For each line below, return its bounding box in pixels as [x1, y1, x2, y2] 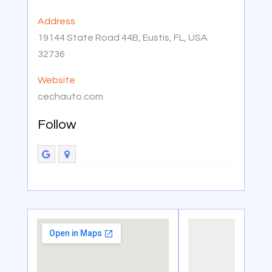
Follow [37, 117, 76, 132]
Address [37, 16, 75, 26]
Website [37, 75, 75, 85]
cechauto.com [37, 91, 103, 101]
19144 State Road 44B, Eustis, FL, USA [37, 32, 208, 42]
